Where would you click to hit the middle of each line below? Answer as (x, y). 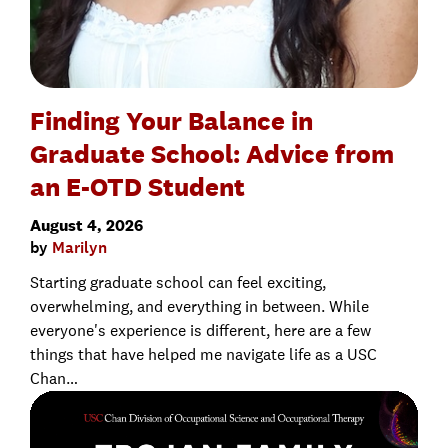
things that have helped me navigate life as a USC (203, 355)
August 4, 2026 (86, 226)
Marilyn (79, 248)
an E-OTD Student (137, 187)
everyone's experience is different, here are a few (200, 331)
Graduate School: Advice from (212, 154)
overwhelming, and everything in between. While (199, 307)
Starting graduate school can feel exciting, (178, 283)
